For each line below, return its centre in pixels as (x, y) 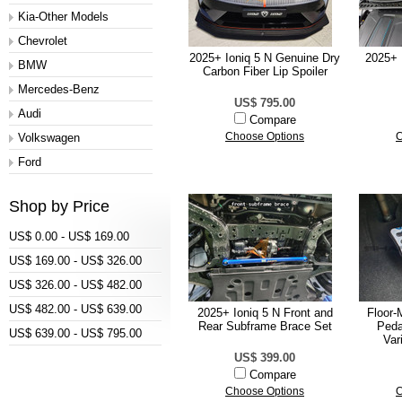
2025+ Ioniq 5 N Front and (265, 313)
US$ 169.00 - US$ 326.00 (75, 261)
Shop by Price (59, 206)
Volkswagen (49, 138)
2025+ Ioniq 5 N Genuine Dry (265, 58)
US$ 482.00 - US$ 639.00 (75, 309)
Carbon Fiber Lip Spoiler (265, 71)
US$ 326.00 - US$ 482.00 (75, 285)
